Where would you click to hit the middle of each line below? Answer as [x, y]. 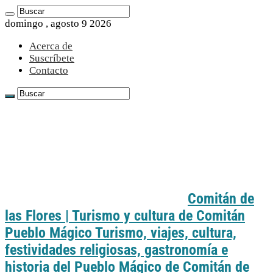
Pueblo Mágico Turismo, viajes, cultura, [121, 232]
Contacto [49, 70]
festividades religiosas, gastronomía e [116, 250]
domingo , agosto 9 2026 [58, 23]
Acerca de [51, 46]
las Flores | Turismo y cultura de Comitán [125, 215]
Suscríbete [52, 58]
